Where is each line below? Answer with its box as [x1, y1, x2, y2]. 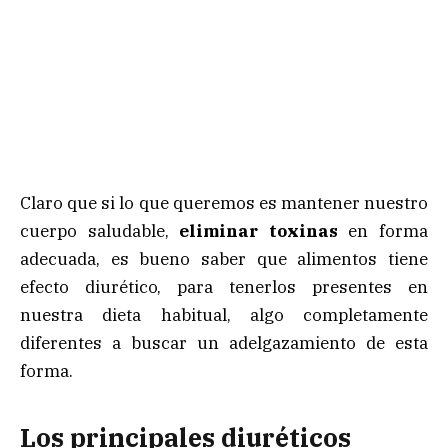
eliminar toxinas [179, 219, 338, 242]
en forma [337, 219, 429, 242]
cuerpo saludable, [20, 219, 180, 242]
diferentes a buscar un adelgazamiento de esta [20, 331, 428, 354]
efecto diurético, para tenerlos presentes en [20, 275, 428, 298]
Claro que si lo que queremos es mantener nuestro [20, 191, 428, 214]
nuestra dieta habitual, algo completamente [20, 303, 428, 326]
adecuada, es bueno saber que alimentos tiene [20, 247, 428, 270]
